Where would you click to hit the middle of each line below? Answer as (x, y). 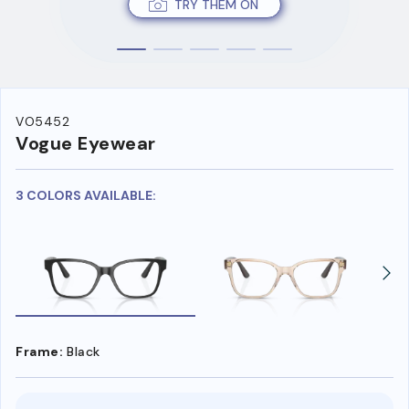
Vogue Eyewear (86, 144)
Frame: (39, 351)
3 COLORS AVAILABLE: (86, 196)
